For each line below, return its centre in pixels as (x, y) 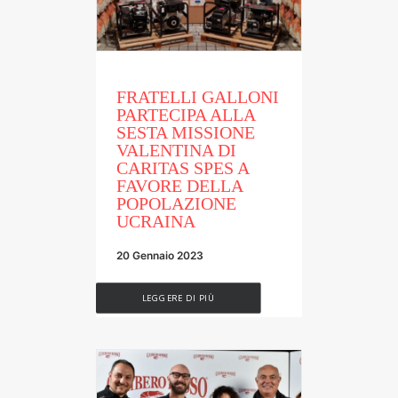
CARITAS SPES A (183, 167)
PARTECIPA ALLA (186, 114)
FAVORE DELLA (179, 185)
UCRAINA (156, 221)
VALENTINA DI (176, 150)
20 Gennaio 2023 (160, 255)
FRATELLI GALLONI (198, 96)
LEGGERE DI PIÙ (178, 298)
